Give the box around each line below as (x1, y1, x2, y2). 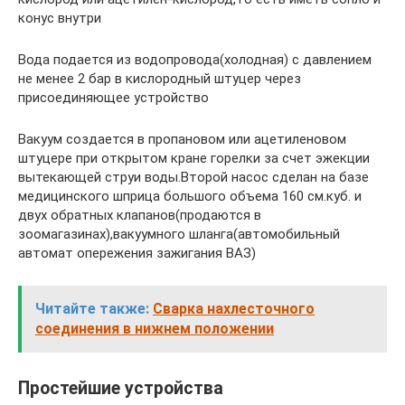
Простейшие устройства (18, 378, 223, 399)
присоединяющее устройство (18, 89, 209, 106)
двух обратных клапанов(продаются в (18, 206, 261, 223)
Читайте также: (35, 299, 149, 317)
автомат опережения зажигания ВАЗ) (18, 244, 256, 261)
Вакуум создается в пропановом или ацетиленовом (18, 130, 346, 147)
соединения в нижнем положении (35, 319, 274, 337)
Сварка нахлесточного (153, 299, 315, 317)
